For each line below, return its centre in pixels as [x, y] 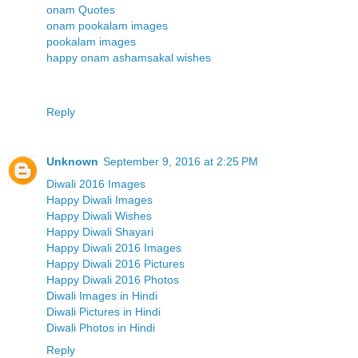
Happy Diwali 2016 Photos [113, 279]
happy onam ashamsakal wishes [129, 57]
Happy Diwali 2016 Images [114, 247]
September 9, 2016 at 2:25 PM [181, 161]
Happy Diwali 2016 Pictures [115, 263]
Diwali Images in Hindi [102, 295]
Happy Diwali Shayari [100, 231]
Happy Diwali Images [99, 199]
